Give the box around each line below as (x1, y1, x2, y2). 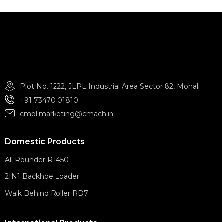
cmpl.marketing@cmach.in (20, 109, 113, 118)
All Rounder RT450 (5, 155, 69, 164)
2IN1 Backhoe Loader (5, 171, 79, 181)
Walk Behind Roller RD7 (5, 188, 88, 198)
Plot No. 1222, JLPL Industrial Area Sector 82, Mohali (20, 81, 200, 91)
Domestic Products (5, 136, 85, 146)
